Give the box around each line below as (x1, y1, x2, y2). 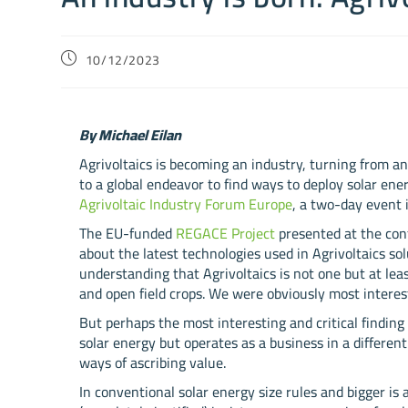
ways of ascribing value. (79, 349, 227, 376)
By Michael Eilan (79, 121, 182, 148)
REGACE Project (176, 219, 276, 247)
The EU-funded (79, 219, 177, 247)
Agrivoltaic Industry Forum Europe (79, 190, 293, 218)
